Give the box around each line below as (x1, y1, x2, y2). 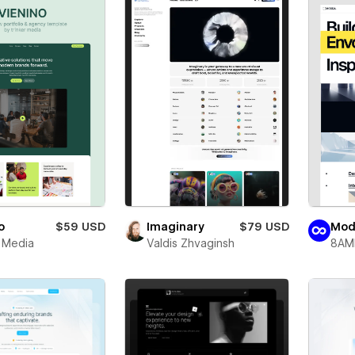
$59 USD (55, 220, 105, 234)
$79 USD (239, 220, 289, 234)
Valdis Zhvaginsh (146, 237, 235, 250)
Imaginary (146, 220, 204, 234)
